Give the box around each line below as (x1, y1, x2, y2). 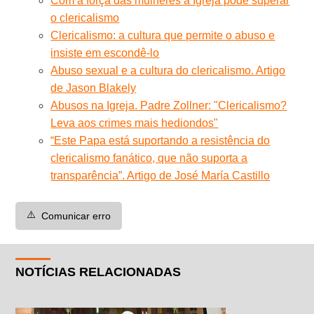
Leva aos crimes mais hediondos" (50, 116, 219, 129)
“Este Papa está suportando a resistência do (50, 134, 271, 146)
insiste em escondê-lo (50, 46, 160, 59)
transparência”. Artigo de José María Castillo (50, 169, 271, 182)
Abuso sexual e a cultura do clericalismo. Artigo (50, 64, 286, 76)
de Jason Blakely (50, 81, 137, 94)
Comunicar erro (41, 210, 111, 221)
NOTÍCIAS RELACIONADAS (15, 264, 182, 279)
